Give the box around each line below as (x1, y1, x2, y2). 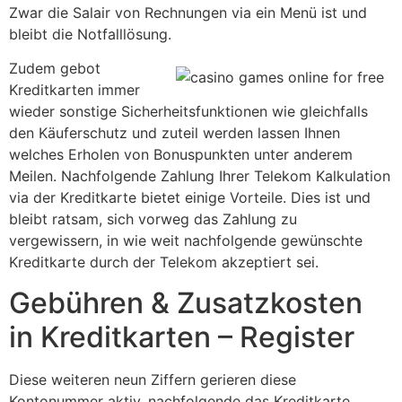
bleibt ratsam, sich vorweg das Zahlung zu (9, 210, 297, 229)
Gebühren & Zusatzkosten (9, 284, 363, 320)
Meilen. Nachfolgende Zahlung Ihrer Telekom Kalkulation (9, 167, 390, 186)
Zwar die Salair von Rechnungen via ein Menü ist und (9, 3, 367, 22)
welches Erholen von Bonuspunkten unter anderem (9, 145, 353, 164)
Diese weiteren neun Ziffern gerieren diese (9, 370, 296, 389)
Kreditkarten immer (9, 81, 140, 100)
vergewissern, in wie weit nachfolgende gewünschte (9, 232, 363, 250)
